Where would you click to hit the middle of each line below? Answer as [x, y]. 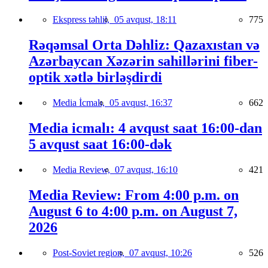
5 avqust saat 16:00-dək [100, 144]
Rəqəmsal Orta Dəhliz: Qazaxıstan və [144, 45]
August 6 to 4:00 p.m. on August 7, [133, 211]
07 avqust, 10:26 [161, 252]
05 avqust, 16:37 [141, 102]
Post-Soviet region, [91, 252]
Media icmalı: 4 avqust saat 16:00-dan [145, 128]
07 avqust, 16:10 [146, 169]
